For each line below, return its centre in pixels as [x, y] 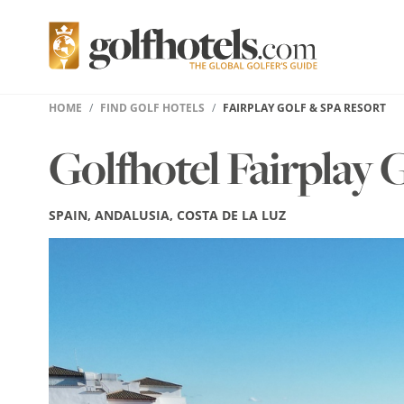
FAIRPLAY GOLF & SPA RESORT [304, 108]
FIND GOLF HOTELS [152, 108]
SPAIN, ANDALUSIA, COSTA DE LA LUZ [167, 215]
